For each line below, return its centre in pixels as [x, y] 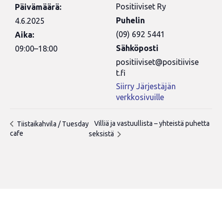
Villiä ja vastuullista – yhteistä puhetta [152, 124]
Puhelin [130, 20]
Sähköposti [137, 48]
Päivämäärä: [38, 7]
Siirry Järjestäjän [146, 86]
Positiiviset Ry [141, 6]
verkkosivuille [140, 97]
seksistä [102, 134]
